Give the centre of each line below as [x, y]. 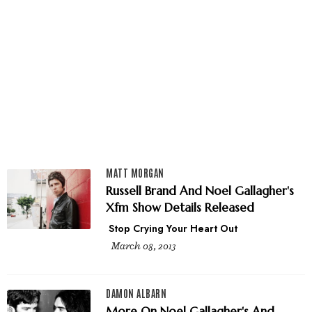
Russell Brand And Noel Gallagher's [200, 190]
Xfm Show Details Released [180, 207]
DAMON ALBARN [136, 293]
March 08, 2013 [144, 246]
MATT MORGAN [135, 172]
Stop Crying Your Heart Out [173, 228]
